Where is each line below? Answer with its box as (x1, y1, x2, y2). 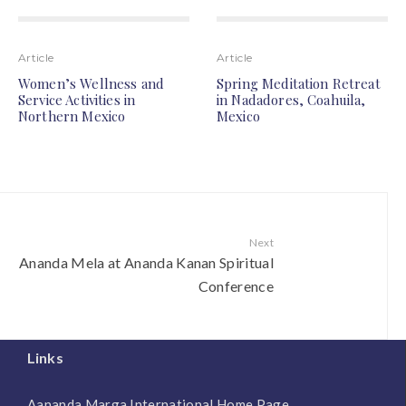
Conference (198, 277, 274, 295)
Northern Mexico (18, 107, 126, 126)
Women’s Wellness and (18, 74, 164, 93)
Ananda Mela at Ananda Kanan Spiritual (19, 254, 274, 272)
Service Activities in (18, 91, 136, 110)
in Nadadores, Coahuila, (217, 91, 366, 110)
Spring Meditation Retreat (217, 74, 381, 93)
